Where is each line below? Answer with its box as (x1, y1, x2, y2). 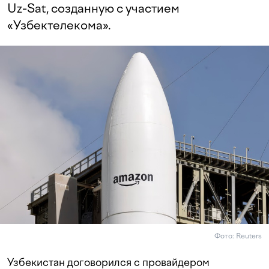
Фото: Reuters (214, 232, 262, 241)
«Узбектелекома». (7, 18, 111, 32)
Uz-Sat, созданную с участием (7, 1, 180, 16)
